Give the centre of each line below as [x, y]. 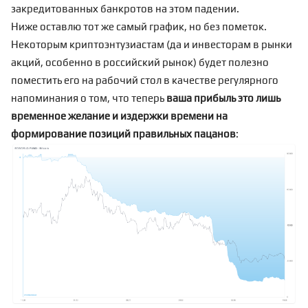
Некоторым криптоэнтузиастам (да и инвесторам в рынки [152, 44]
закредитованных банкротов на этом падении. [125, 8]
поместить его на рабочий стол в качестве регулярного [145, 80]
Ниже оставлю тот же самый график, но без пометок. [139, 26]
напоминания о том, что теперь [89, 98]
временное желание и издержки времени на [119, 115]
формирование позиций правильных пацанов [123, 133]
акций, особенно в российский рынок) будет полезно [140, 62]
